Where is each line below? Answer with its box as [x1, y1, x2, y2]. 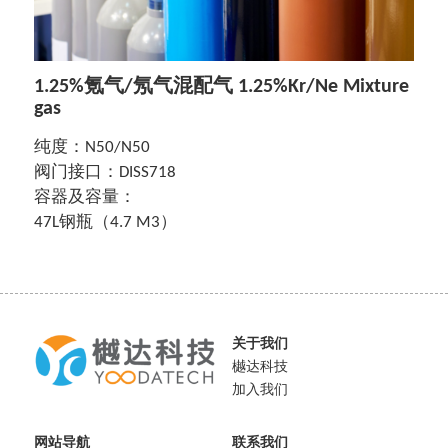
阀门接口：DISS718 [34, 164, 176, 181]
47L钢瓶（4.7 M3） [34, 214, 177, 231]
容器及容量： [34, 189, 136, 206]
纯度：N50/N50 [34, 139, 150, 156]
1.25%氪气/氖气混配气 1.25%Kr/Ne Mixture [34, 77, 409, 97]
